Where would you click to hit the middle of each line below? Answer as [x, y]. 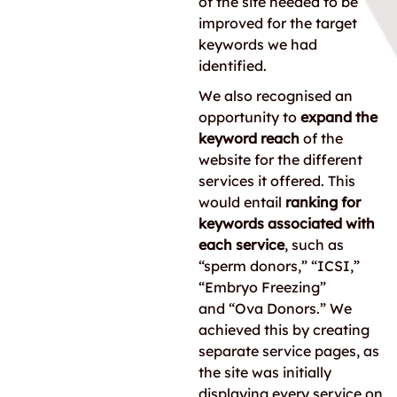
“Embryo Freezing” [262, 287]
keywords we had [258, 44]
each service [241, 245]
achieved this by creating [284, 330]
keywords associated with [287, 223]
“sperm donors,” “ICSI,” [279, 266]
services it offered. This [277, 181]
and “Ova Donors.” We [275, 308]
